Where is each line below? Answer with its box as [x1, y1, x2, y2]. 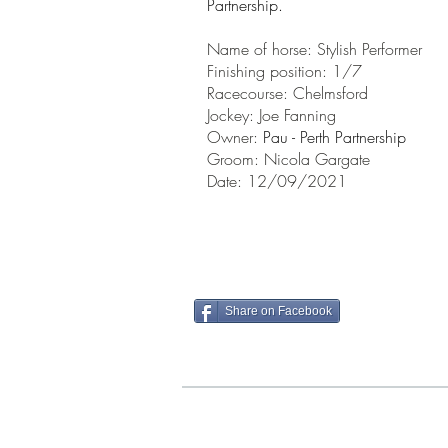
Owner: [207, 126, 263, 148]
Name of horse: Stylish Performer [207, 38, 422, 60]
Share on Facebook [225, 304, 332, 318]
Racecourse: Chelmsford [207, 82, 368, 104]
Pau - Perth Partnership [263, 126, 406, 148]
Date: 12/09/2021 [207, 170, 347, 192]
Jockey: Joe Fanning [207, 104, 336, 126]
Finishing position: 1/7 [207, 60, 362, 82]
